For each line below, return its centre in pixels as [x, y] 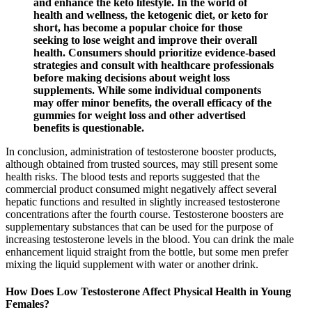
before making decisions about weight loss [132, 78]
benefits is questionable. [89, 128]
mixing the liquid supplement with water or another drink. [132, 265]
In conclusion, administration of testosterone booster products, [141, 152]
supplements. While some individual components [147, 91]
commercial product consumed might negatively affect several [141, 189]
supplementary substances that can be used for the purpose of [139, 227]
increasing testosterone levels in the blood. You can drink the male [150, 240]
